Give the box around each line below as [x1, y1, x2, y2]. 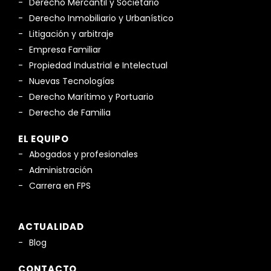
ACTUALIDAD [18, 220, 84, 233]
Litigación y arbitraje [29, 27, 114, 40]
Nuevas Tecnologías [29, 74, 114, 87]
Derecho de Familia [29, 106, 111, 119]
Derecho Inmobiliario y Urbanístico [29, 11, 174, 24]
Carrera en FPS [29, 180, 91, 192]
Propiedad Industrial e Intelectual [29, 59, 168, 71]
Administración [29, 164, 93, 177]
